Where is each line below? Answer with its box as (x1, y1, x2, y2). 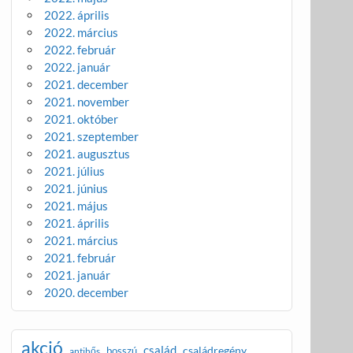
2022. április (44, 8, 110, 23)
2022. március (44, 25, 119, 40)
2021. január (44, 268, 111, 283)
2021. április (44, 216, 110, 231)
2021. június (44, 181, 109, 196)
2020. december (44, 285, 129, 300)
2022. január (44, 60, 111, 75)
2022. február (44, 43, 117, 58)
